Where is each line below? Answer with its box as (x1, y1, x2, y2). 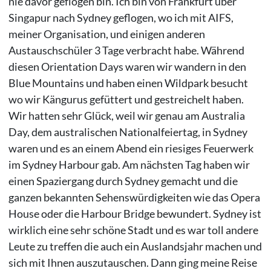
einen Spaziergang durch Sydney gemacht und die (8, 174, 238, 188)
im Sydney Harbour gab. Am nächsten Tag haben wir (8, 158, 250, 172)
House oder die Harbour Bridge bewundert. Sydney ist (8, 207, 261, 221)
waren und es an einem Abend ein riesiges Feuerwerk (8, 142, 253, 155)
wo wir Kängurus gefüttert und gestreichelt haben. (8, 93, 244, 106)
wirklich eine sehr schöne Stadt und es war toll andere (8, 223, 258, 237)
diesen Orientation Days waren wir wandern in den (8, 60, 246, 74)
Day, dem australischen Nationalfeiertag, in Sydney (8, 125, 247, 139)
